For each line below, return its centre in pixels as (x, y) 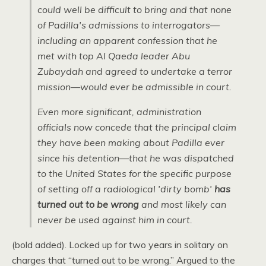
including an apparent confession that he (127, 40)
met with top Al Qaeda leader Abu (114, 56)
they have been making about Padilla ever (131, 142)
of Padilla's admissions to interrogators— (129, 25)
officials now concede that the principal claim (137, 127)
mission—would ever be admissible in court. (134, 87)
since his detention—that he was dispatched (136, 158)
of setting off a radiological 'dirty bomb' (126, 189)
